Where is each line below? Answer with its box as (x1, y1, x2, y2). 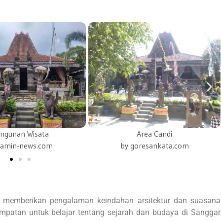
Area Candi (2, 129, 38, 139)
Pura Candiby (133, 129, 177, 139)
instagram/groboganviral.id (109, 141, 200, 151)
